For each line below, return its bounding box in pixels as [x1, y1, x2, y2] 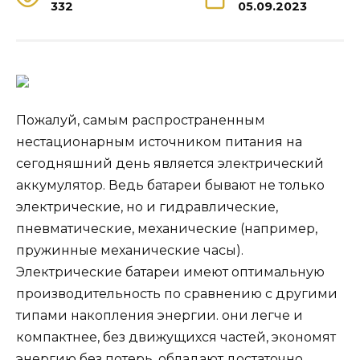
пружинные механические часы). [16, 242, 243, 258]
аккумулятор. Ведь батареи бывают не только [16, 177, 325, 193]
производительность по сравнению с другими [16, 285, 337, 301]
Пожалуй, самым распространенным [16, 112, 265, 128]
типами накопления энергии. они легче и [16, 307, 303, 323]
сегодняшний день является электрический [16, 155, 324, 171]
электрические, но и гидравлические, [16, 198, 278, 215]
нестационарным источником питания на [16, 133, 302, 149]
